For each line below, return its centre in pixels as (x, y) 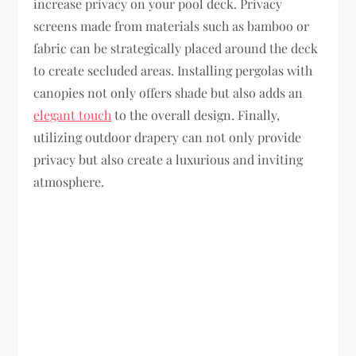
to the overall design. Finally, (196, 114)
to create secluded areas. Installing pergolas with (173, 70)
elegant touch (73, 114)
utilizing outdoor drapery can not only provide (168, 137)
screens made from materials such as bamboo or (172, 25)
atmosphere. (69, 181)
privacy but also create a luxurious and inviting (168, 159)
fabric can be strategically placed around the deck (176, 48)
